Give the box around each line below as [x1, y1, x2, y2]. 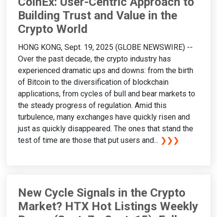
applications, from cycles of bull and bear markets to [18, 89, 195, 99]
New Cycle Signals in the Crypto [18, 186, 186, 200]
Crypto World [18, 22, 88, 36]
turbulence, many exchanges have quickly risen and [18, 112, 190, 122]
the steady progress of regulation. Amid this [18, 101, 167, 110]
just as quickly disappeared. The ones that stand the [18, 124, 193, 134]
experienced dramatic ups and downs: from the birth [18, 66, 193, 76]
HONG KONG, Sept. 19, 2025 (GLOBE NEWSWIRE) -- [18, 43, 193, 52]
